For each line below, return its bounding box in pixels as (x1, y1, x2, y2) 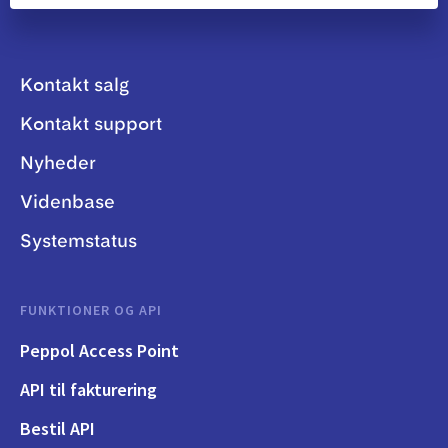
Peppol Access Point (20, 339, 179, 363)
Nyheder (20, 155, 96, 174)
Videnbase (20, 194, 115, 213)
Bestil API (20, 417, 95, 441)
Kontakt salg (20, 77, 129, 96)
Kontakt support (20, 116, 162, 135)
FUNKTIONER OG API (20, 301, 162, 320)
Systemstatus (20, 233, 137, 252)
